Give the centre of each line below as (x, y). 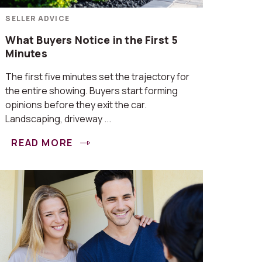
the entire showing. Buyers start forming (92, 91)
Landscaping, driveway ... (58, 119)
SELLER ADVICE (38, 18)
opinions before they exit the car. (76, 105)
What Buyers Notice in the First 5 (92, 40)
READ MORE (44, 143)
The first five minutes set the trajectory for (98, 77)
